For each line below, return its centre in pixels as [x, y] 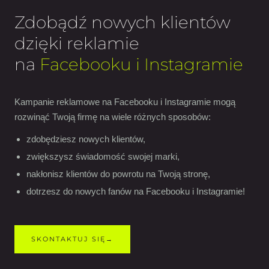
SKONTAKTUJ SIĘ [68, 239]
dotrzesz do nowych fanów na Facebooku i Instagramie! [136, 191]
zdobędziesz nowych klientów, [86, 139]
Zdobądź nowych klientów [122, 22]
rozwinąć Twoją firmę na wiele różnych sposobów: [113, 117]
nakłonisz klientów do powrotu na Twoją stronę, [118, 174]
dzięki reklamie [77, 43]
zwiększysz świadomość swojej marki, [103, 156]
